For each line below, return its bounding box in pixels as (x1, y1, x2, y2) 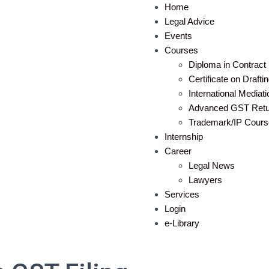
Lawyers (189, 175, 222, 185)
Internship (165, 131, 203, 142)
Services (165, 189, 199, 199)
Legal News (189, 160, 235, 171)
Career (165, 146, 192, 156)
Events (165, 31, 192, 41)
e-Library (165, 218, 199, 228)
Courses (165, 45, 198, 55)
